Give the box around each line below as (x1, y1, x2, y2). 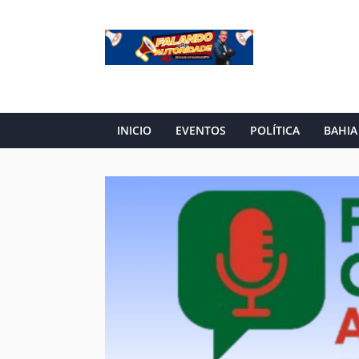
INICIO (116, 123, 151, 138)
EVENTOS (175, 123, 226, 138)
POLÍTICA (249, 123, 300, 138)
